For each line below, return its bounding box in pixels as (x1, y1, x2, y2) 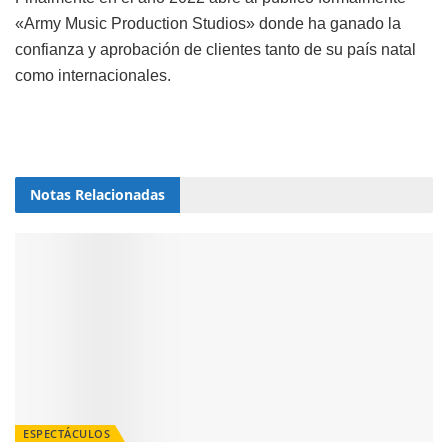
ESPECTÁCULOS (23, 425, 110, 441)
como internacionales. (15, 66, 171, 84)
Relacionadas (71, 184, 165, 204)
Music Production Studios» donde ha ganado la (61, 14, 401, 32)
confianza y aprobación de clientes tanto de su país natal (15, 40, 416, 58)
